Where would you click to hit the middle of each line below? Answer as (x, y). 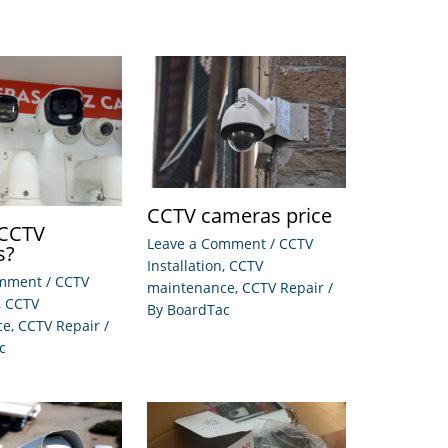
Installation (184, 266)
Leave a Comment (206, 244)
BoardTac (198, 310)
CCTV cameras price (239, 216)
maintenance (191, 288)
